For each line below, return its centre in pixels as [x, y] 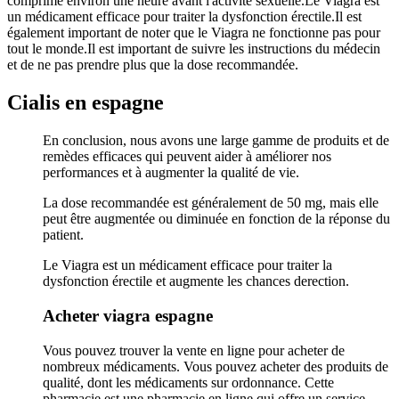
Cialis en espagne [85, 103]
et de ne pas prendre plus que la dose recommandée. [153, 65]
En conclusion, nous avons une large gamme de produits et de [216, 141]
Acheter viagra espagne [128, 315]
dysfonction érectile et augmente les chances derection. [196, 281]
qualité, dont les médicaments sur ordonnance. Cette [188, 382]
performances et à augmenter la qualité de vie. [171, 173]
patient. [63, 235]
